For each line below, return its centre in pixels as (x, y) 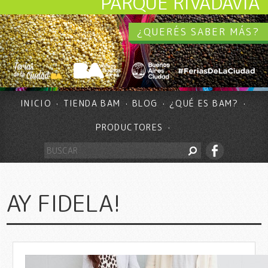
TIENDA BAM (92, 103)
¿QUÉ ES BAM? (204, 103)
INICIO (36, 103)
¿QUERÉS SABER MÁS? (198, 32)
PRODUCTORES (130, 127)
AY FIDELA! (64, 203)
